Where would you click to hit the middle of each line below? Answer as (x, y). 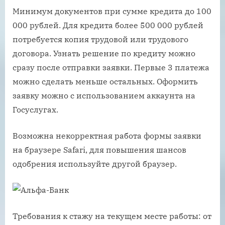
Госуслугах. (35, 109)
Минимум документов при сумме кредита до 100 (112, 11)
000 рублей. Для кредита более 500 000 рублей (108, 25)
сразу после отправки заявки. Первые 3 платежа (111, 67)
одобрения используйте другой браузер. (95, 163)
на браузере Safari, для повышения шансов (99, 149)
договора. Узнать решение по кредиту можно (104, 53)
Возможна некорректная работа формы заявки (107, 135)
